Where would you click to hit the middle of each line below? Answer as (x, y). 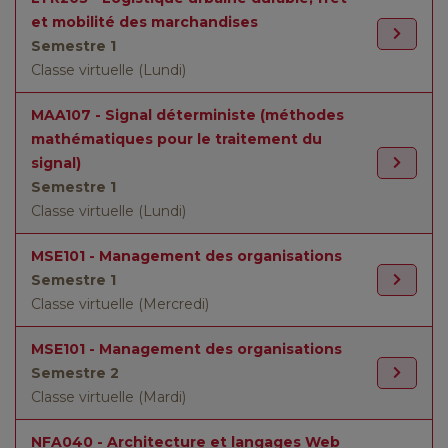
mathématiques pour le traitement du (176, 139)
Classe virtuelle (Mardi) (108, 397)
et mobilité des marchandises (144, 22)
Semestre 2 (75, 373)
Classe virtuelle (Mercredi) (120, 304)
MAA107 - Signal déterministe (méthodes (187, 115)
